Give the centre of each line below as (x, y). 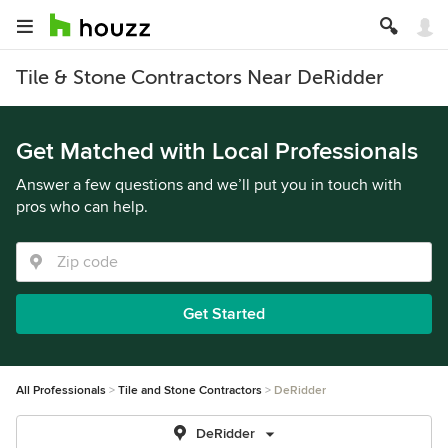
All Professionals (61, 390)
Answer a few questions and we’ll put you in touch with (209, 185)
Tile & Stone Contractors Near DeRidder (200, 77)
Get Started (224, 314)
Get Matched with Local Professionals (217, 151)
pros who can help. (82, 207)
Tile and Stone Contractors (190, 390)
